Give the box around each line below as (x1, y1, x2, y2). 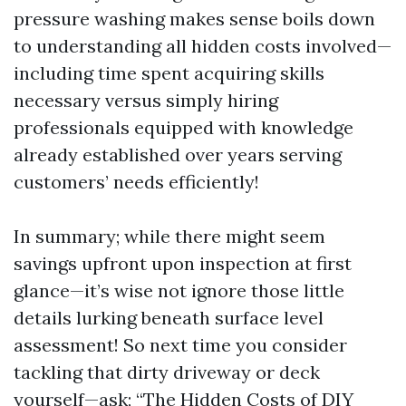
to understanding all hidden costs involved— (14, 34, 391, 57)
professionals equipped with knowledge (14, 116, 353, 139)
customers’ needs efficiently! (14, 170, 259, 193)
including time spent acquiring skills (14, 62, 324, 84)
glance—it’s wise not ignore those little (14, 279, 344, 302)
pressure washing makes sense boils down (14, 7, 375, 30)
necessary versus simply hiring (14, 89, 278, 111)
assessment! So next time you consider (14, 333, 347, 356)
